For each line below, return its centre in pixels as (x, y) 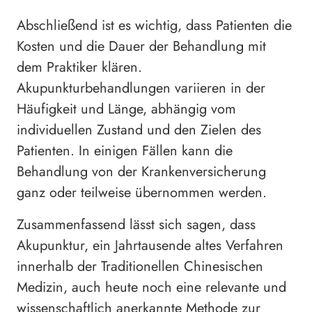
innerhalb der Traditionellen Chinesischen (140, 267)
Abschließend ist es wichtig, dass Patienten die (154, 26)
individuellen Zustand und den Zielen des (139, 130)
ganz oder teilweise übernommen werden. (142, 193)
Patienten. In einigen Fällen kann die (125, 151)
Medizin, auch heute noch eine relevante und (151, 288)
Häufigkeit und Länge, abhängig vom (126, 109)
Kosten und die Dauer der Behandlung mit (141, 47)
